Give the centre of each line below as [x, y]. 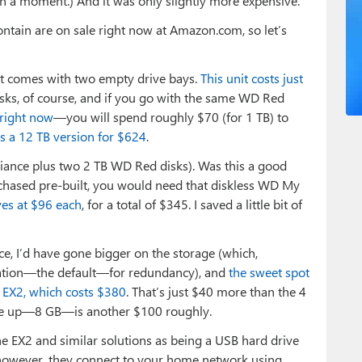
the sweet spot [269, 271]
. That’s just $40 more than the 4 [216, 291]
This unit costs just [252, 78]
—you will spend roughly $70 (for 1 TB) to [171, 116]
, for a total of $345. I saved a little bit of [192, 204]
